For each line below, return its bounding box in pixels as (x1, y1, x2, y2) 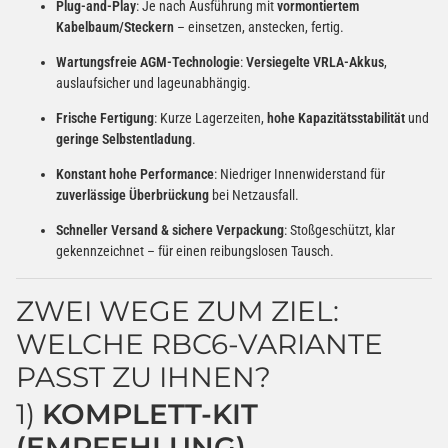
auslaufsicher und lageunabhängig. (56, 74, 251, 91)
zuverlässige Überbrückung (56, 186, 209, 203)
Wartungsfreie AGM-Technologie (56, 53, 240, 70)
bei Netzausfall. (209, 186, 299, 203)
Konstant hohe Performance (56, 165, 214, 182)
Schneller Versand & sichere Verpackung (56, 221, 284, 238)
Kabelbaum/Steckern (56, 18, 174, 35)
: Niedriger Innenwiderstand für (214, 165, 385, 182)
